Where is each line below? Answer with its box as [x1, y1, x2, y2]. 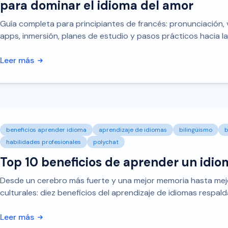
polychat [93, 138, 119, 146]
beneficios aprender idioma [6, 126, 87, 134]
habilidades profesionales [6, 138, 81, 146]
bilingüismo [179, 126, 212, 134]
